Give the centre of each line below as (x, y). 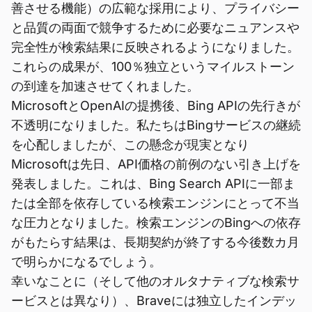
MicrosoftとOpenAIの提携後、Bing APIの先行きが (156, 106)
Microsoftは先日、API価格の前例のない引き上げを (156, 164)
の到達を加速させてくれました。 (105, 86)
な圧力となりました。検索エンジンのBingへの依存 (156, 223)
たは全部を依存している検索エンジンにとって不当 (155, 203)
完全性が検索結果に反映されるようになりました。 (155, 47)
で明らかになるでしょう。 (86, 262)
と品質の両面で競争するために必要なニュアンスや (155, 28)
